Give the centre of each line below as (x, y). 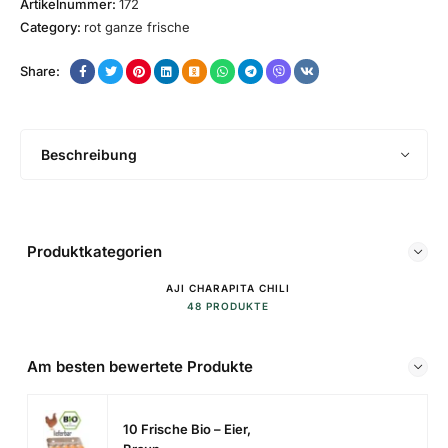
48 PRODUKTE (227, 306)
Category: (50, 27)
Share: (40, 71)
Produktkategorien (94, 252)
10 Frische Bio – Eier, (187, 429)
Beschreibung (89, 155)
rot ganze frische (137, 27)
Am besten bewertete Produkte (140, 367)
